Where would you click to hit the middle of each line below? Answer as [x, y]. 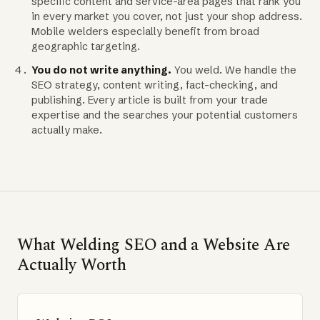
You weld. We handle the [234, 70]
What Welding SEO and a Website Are [154, 245]
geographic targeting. [86, 46]
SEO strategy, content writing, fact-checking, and [155, 85]
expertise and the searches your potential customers [165, 115]
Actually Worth [72, 265]
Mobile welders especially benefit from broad [145, 31]
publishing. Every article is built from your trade [150, 100]
